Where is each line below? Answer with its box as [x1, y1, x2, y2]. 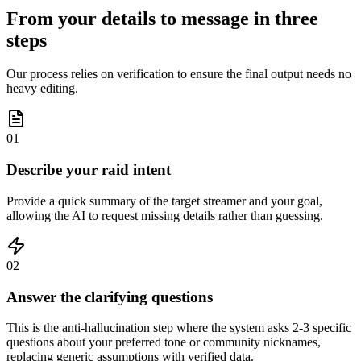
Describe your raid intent [6, 161, 171, 179]
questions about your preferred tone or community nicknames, [6, 335, 321, 350]
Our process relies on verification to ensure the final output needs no [6, 67, 351, 81]
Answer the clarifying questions [6, 288, 213, 305]
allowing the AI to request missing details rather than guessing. [6, 208, 323, 222]
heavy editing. [6, 81, 78, 96]
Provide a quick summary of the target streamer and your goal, [6, 193, 322, 208]
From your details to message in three [6, 7, 318, 29]
